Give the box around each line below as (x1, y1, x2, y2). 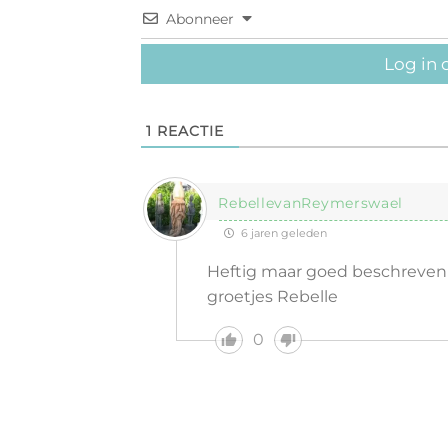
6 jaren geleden (238, 226, 328, 240)
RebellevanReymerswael (218, 194, 404, 212)
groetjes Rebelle (207, 287, 339, 306)
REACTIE (151, 122, 224, 140)
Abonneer (165, 10, 234, 28)
